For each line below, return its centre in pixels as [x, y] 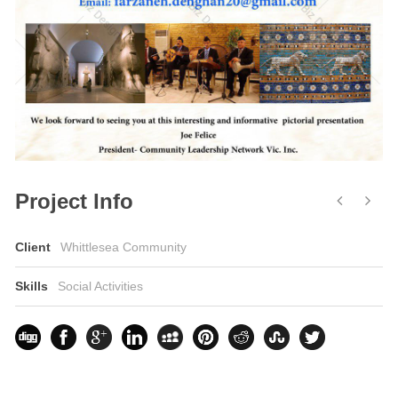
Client [35, 247]
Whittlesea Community [124, 247]
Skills [34, 286]
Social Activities [101, 286]
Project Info [75, 201]
